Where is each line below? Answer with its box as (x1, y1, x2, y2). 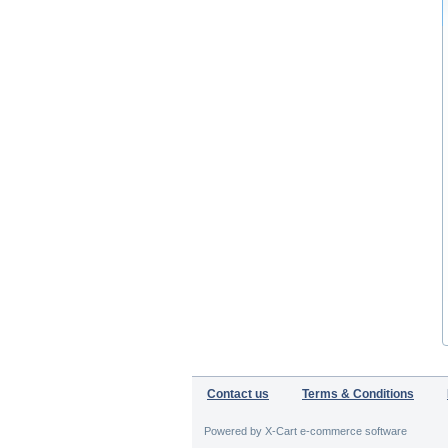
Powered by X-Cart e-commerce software (204, 425, 407, 437)
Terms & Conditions (302, 387, 414, 401)
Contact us (207, 387, 269, 401)
